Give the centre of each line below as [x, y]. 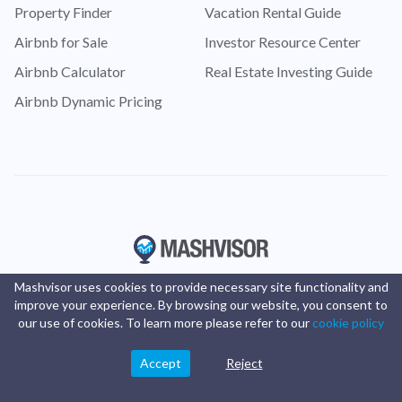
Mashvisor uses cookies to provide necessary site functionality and [201, 287]
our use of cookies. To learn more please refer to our [165, 323]
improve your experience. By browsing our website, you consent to [201, 305]
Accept [160, 363]
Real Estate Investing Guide [288, 72]
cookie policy [348, 323]
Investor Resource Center [283, 42]
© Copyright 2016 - [106, 381]
